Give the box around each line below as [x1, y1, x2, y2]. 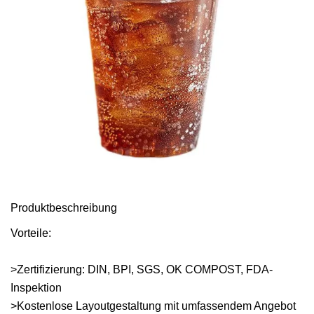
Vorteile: [11, 227, 51, 239]
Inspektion [11, 282, 62, 294]
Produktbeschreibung [11, 202, 117, 214]
